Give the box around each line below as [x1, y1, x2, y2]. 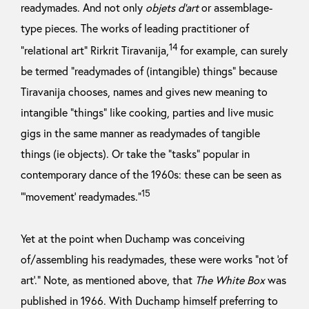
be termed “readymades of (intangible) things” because [21, 64, 277, 79]
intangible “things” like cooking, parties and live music [21, 106, 274, 120]
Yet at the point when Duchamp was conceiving [21, 231, 245, 246]
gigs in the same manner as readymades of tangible [21, 126, 260, 141]
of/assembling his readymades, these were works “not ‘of [21, 252, 288, 266]
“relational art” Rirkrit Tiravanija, [21, 43, 169, 58]
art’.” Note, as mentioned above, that [21, 272, 195, 287]
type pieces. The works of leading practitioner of [21, 21, 249, 36]
